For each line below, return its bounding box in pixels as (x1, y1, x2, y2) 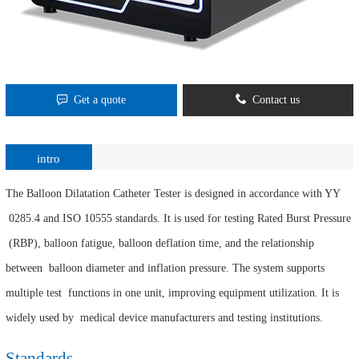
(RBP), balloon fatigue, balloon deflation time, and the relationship (6, 236, 314, 249)
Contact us (252, 94, 301, 107)
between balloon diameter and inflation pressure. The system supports (6, 261, 325, 274)
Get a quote (73, 94, 126, 107)
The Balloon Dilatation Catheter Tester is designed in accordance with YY (6, 187, 340, 200)
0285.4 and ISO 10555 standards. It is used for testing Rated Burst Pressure (6, 212, 351, 224)
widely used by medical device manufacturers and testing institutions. (6, 311, 323, 324)
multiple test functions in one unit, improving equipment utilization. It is (6, 286, 339, 299)
